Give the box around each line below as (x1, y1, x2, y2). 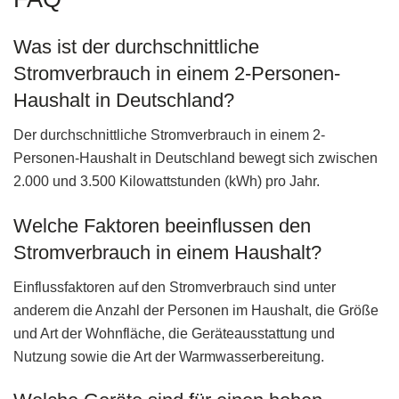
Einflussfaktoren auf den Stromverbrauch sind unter (13, 279, 336, 295)
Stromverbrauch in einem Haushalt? (13, 240, 322, 264)
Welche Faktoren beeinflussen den (13, 214, 311, 237)
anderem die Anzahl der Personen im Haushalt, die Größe (13, 302, 379, 318)
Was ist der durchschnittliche (13, 36, 259, 59)
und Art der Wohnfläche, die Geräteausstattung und (13, 325, 335, 341)
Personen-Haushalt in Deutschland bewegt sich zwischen (13, 151, 378, 167)
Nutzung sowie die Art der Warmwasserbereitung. (13, 348, 324, 364)
